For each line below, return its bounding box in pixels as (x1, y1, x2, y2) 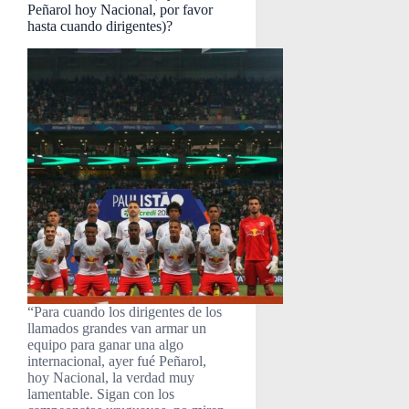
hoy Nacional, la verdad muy (27, 369, 194, 385)
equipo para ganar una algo (27, 336, 184, 352)
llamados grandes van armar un (27, 320, 206, 336)
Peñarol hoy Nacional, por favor (27, 2, 213, 17)
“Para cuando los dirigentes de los (27, 303, 222, 320)
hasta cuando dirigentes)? (27, 18, 173, 34)
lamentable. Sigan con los (27, 385, 174, 402)
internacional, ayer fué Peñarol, (27, 352, 206, 369)
